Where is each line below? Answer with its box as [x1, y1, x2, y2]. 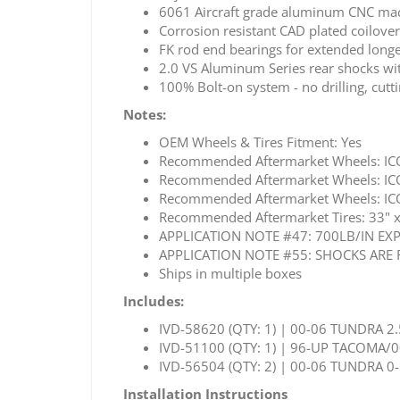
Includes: [123, 291, 184, 310]
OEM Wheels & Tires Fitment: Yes [159, 132, 362, 151]
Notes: [123, 104, 166, 123]
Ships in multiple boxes [159, 263, 302, 282]
